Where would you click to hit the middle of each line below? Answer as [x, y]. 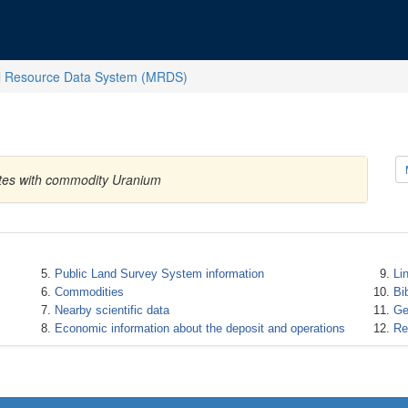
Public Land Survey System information [159, 274]
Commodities [89, 292]
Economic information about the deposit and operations [199, 328]
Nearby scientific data [112, 310]
